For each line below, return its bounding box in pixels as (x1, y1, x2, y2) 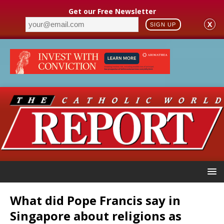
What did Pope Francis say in (10, 191, 180, 208)
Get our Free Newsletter (68, 6, 156, 16)
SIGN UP (150, 21, 176, 27)
